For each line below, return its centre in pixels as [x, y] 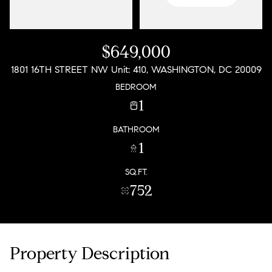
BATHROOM [136, 129]
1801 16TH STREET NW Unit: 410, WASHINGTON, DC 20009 [136, 70]
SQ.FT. [136, 172]
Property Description [90, 253]
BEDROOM [136, 87]
